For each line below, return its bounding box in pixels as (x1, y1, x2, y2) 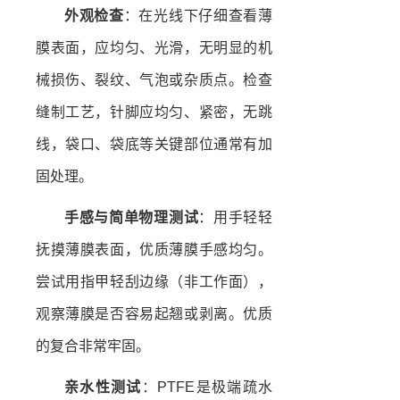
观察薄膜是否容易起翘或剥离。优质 (36, 306, 272, 322)
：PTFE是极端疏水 (141, 379, 272, 396)
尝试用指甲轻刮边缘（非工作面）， (36, 274, 272, 290)
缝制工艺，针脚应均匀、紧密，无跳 (36, 104, 272, 121)
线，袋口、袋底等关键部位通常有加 (36, 137, 272, 153)
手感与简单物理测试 (64, 210, 199, 226)
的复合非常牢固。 (36, 338, 150, 354)
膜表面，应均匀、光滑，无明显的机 (36, 40, 272, 56)
